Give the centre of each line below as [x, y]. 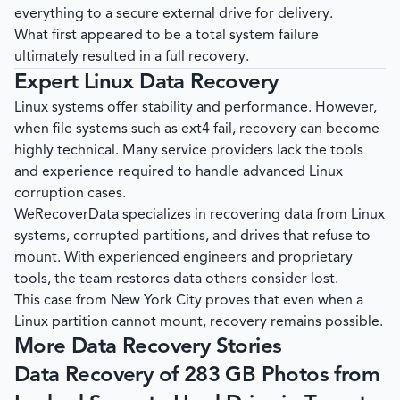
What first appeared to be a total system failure [167, 36]
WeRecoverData [67, 216]
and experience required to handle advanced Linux [179, 173]
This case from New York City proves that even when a [189, 301]
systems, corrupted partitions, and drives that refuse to [192, 237]
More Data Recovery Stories [148, 348]
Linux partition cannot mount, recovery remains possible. [199, 323]
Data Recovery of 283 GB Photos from [197, 376]
